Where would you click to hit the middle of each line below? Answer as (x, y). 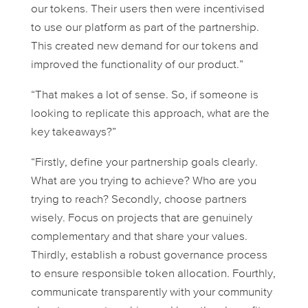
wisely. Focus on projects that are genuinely (141, 219)
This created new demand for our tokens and (144, 47)
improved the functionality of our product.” (137, 65)
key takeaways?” (73, 133)
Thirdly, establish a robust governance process (149, 256)
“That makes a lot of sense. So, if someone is (144, 96)
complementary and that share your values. (139, 237)
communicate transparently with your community (151, 293)
